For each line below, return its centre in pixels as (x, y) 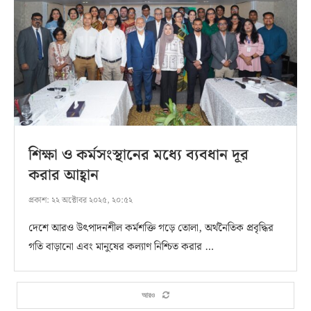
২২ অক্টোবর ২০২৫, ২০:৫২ (91, 200)
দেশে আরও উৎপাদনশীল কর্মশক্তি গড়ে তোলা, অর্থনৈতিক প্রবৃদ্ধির (151, 228)
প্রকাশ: (39, 200)
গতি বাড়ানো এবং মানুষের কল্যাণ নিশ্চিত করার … (121, 247)
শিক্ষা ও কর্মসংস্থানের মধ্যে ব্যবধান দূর (138, 155)
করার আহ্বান (64, 175)
